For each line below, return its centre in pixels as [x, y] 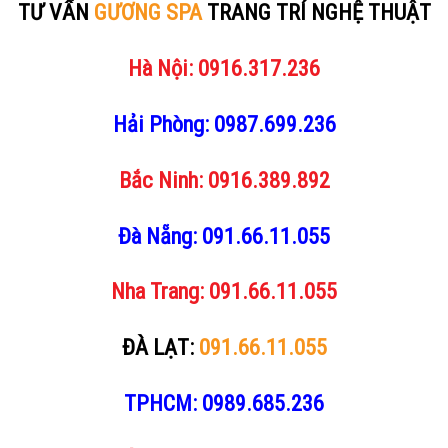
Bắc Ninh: [163, 179]
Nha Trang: [160, 291]
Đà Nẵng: [160, 235]
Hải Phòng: [163, 123]
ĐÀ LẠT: [160, 347]
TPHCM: [163, 402]
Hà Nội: [163, 68]
